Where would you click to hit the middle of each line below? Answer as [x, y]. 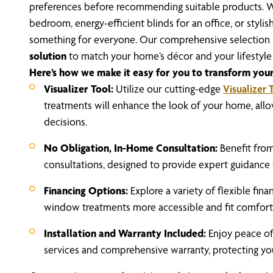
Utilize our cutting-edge [169, 89]
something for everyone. [84, 40]
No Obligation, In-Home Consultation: [132, 148]
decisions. [66, 122]
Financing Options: [87, 191]
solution [48, 56]
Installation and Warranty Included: [126, 233]
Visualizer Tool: [80, 89]
